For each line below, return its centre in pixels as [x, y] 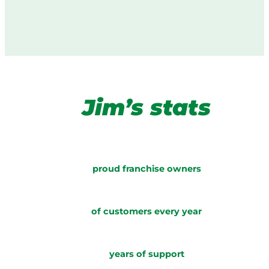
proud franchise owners [147, 168]
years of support [147, 254]
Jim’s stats [147, 107]
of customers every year [147, 211]
